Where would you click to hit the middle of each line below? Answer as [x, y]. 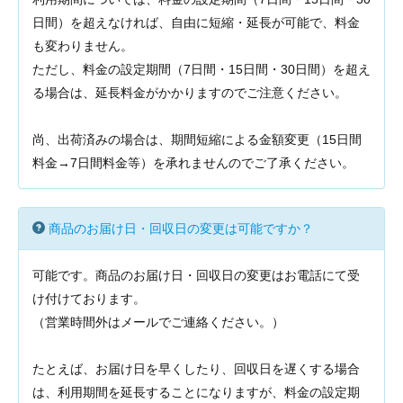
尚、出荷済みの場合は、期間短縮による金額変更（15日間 [197, 139]
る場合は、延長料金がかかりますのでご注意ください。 [190, 93]
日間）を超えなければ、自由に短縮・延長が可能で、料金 [196, 22]
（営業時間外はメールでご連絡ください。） [158, 322]
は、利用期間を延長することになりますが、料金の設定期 [196, 392]
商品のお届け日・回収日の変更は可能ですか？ [181, 228]
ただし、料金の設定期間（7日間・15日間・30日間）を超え [201, 69]
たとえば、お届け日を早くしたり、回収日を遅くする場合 [196, 369]
